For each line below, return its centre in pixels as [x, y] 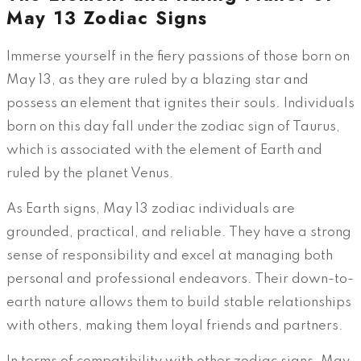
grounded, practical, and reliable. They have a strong [179, 232]
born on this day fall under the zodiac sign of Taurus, [173, 127]
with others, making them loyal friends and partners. [175, 326]
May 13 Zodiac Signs [107, 17]
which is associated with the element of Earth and [164, 150]
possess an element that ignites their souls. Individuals [180, 103]
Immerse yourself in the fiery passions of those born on [178, 56]
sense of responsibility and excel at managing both [170, 255]
